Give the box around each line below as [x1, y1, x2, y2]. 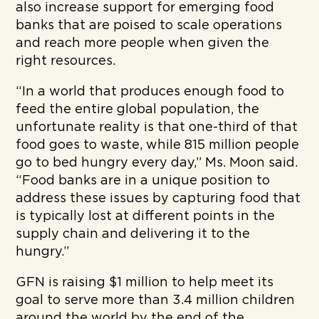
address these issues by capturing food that [16, 192, 301, 205]
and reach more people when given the [16, 36, 270, 50]
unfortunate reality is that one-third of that [16, 120, 298, 134]
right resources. [16, 54, 116, 68]
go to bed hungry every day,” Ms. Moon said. [16, 156, 298, 169]
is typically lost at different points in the [16, 209, 276, 223]
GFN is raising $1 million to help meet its [16, 276, 274, 289]
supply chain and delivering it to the [16, 227, 251, 241]
